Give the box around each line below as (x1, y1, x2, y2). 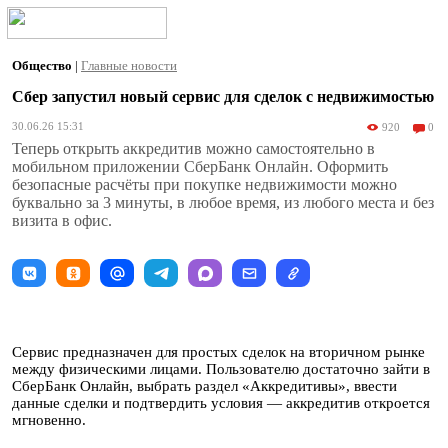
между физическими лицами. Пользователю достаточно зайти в (12, 361, 430, 377)
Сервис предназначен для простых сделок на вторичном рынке (12, 344, 425, 360)
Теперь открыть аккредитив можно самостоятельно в (12, 140, 375, 157)
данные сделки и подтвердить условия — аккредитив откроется (12, 395, 430, 411)
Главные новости (81, 58, 177, 73)
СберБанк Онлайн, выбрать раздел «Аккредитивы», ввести (12, 378, 397, 394)
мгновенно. (12, 412, 86, 428)
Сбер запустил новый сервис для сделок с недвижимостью (12, 88, 434, 105)
